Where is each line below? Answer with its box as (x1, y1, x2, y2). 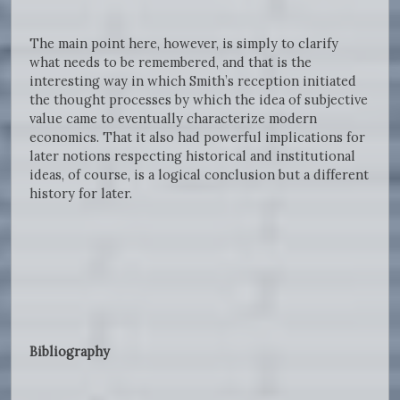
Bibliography (29, 343, 110, 361)
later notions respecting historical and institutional (29, 147, 355, 165)
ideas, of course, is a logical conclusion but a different (29, 166, 369, 184)
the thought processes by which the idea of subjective (29, 91, 368, 109)
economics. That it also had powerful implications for (29, 129, 365, 146)
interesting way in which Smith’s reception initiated (29, 72, 356, 90)
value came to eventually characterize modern (29, 110, 317, 128)
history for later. (29, 185, 132, 203)
